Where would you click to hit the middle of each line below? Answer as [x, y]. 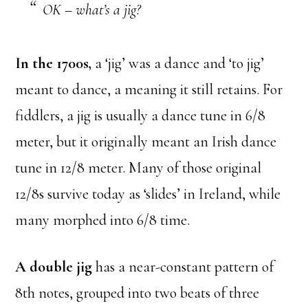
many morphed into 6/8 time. [103, 220]
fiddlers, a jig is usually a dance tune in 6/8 [141, 116]
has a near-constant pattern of [183, 267]
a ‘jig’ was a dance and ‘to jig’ [180, 64]
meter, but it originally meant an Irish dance [146, 142]
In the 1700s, [55, 64]
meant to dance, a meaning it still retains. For [149, 90]
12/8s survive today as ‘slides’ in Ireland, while [148, 194]
